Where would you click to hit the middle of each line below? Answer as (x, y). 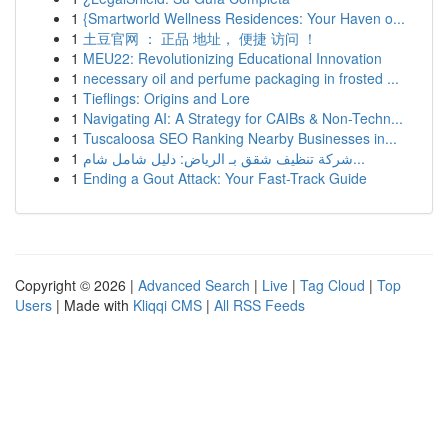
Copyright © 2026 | (76, 285)
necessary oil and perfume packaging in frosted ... (241, 78)
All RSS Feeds (259, 305)
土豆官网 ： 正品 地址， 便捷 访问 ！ (200, 38)
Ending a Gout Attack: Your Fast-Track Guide (225, 178)
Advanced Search (194, 285)
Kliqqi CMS (167, 305)
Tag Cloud (332, 285)
